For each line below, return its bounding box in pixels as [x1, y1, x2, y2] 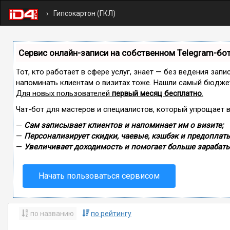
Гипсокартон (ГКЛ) [53, 9, 116, 17]
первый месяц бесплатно [112, 89, 202, 98]
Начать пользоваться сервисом [39, 171, 160, 181]
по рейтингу [91, 209, 132, 218]
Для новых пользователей [16, 89, 112, 98]
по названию [29, 209, 74, 218]
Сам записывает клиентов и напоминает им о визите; [24, 121, 223, 130]
